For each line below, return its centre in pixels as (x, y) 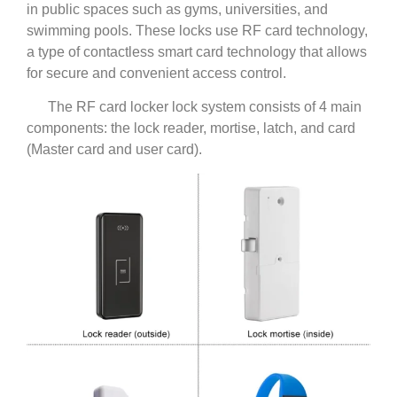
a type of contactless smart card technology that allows (197, 51)
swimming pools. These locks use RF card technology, (197, 30)
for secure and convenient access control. (156, 73)
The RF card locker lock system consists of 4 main (194, 107)
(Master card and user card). (116, 150)
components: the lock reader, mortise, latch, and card (191, 128)
